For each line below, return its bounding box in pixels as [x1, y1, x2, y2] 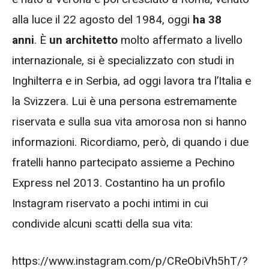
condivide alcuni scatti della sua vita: [12, 216, 193, 231]
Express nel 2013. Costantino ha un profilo [12, 175, 225, 190]
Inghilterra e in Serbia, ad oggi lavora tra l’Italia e [12, 73, 251, 88]
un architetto [49, 32, 118, 47]
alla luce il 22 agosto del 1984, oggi [12, 12, 190, 26]
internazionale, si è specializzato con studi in [12, 53, 234, 67]
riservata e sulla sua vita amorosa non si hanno [12, 114, 247, 128]
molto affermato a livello [118, 32, 243, 47]
